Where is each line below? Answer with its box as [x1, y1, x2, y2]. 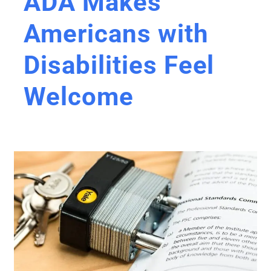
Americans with [24, 19, 209, 48]
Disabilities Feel [24, 50, 215, 80]
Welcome [24, 82, 134, 111]
